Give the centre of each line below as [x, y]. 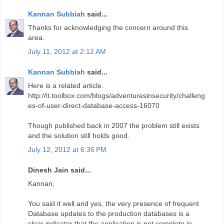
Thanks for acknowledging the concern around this [108, 28]
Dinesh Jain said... [59, 170]
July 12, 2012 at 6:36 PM [67, 149]
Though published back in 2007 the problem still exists [114, 126]
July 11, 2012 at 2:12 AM [67, 51]
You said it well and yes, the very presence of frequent [113, 204]
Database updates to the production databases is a [109, 214]
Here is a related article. [66, 86]
